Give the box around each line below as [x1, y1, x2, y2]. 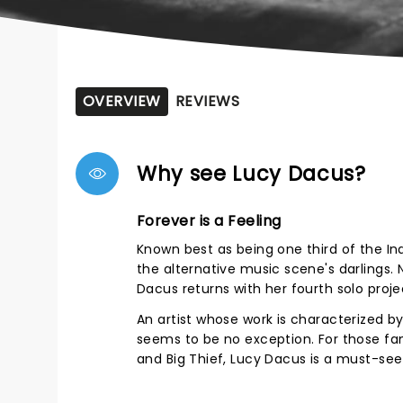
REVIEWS [175, 91, 240, 112]
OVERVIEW [83, 91, 161, 112]
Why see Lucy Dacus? [137, 159, 366, 188]
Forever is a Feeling [137, 210, 282, 231]
